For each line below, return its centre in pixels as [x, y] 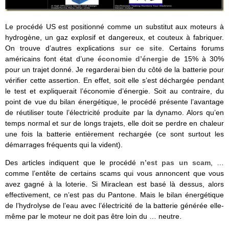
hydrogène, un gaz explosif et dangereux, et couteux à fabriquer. [114, 38]
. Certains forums [193, 48]
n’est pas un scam [175, 163]
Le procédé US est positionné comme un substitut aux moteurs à [114, 27]
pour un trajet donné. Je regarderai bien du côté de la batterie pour [114, 70]
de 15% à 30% [196, 59]
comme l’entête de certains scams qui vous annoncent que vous [114, 174]
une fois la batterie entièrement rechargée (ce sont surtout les [114, 134]
